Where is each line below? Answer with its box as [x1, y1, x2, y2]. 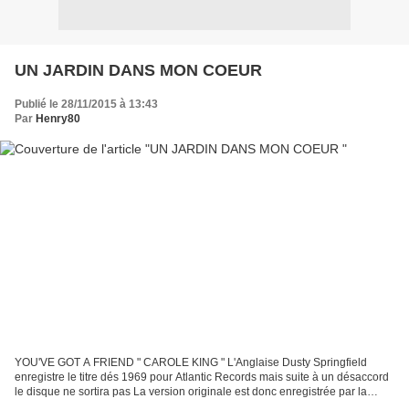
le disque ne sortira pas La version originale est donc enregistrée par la [15, 385, 367, 399]
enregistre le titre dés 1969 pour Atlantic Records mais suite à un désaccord [15, 371, 389, 384]
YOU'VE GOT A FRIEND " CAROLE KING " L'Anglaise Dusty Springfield [15, 356, 367, 370]
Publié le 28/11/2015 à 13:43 [15, 97, 158, 110]
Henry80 [36, 111, 80, 125]
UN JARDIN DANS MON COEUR [15, 60, 262, 79]
